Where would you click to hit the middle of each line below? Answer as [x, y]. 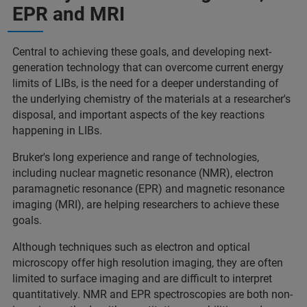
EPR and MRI [69, 14]
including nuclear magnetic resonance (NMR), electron [143, 173]
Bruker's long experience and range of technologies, [136, 157]
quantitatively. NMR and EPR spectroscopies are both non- [152, 294]
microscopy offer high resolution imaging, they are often [148, 263]
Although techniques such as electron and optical [131, 247]
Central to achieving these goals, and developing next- [142, 52]
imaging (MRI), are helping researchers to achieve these [146, 205]
